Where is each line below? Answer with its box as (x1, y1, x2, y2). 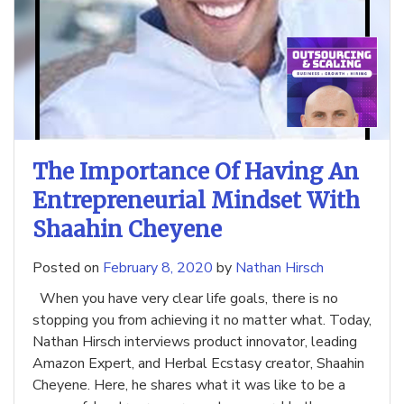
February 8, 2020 (103, 258, 213, 279)
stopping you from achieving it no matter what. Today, (32, 310, 372, 331)
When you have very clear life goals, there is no (32, 289, 338, 309)
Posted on (32, 258, 103, 279)
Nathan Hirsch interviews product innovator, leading (32, 332, 357, 353)
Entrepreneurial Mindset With (32, 187, 360, 216)
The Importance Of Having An (32, 158, 359, 187)
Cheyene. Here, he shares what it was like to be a (32, 375, 345, 396)
